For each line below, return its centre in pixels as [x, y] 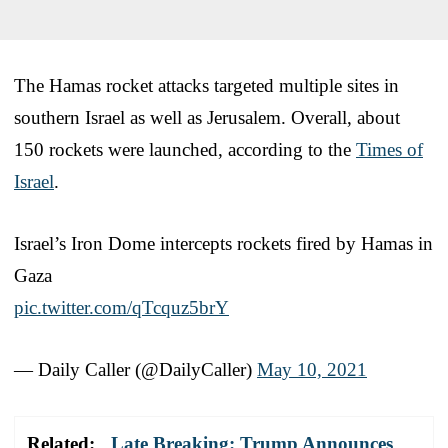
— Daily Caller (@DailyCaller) [135, 369]
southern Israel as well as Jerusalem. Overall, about [207, 117]
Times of [389, 149]
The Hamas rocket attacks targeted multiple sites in [206, 85]
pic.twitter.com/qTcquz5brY [121, 307]
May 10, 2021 [312, 369]
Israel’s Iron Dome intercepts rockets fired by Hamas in [223, 243]
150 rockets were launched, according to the [185, 149]
